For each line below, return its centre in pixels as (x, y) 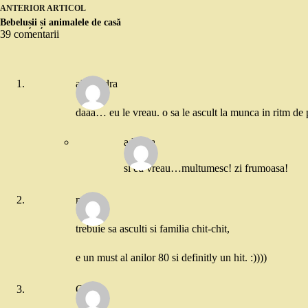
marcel (90, 200)
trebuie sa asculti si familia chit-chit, (153, 228)
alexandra (97, 84)
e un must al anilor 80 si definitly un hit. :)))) (171, 257)
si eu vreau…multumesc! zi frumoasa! (206, 168)
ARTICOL (66, 8)
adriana (140, 142)
